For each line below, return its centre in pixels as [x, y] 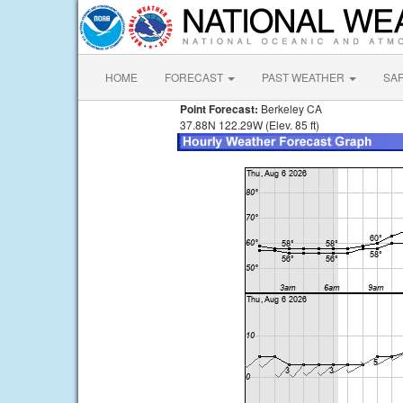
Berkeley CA [290, 108]
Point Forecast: [218, 109]
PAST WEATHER [304, 77]
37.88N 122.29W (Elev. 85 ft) [248, 125]
